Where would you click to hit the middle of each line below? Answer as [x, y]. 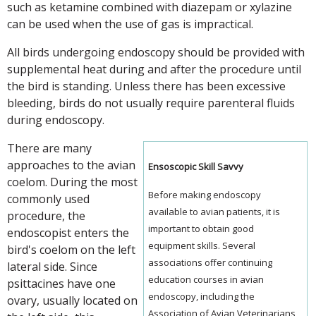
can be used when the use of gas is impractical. [130, 24]
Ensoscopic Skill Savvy [196, 166]
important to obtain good [201, 228]
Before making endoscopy [205, 194]
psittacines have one [61, 283]
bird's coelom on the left [71, 249]
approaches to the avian [71, 165]
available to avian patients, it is [214, 211]
